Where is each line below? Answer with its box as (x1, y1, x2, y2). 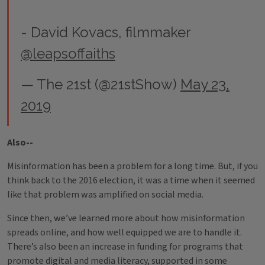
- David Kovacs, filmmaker (21, 24, 190, 41)
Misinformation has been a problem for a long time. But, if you (7, 160, 258, 173)
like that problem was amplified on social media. (7, 188, 203, 201)
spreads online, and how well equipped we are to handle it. (7, 226, 242, 239)
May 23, (180, 76, 230, 93)
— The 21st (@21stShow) (21, 76, 180, 93)
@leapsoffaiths (21, 45, 115, 62)
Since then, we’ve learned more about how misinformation (7, 212, 245, 225)
